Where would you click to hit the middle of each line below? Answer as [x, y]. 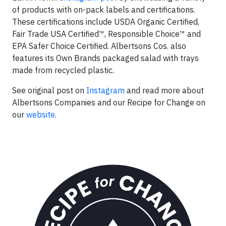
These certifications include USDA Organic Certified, [106, 22]
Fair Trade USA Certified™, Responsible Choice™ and [106, 34]
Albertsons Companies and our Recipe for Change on [109, 103]
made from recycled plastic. [63, 70]
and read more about [164, 91]
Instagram [105, 91]
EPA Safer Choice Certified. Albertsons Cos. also [99, 46]
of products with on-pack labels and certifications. [104, 10]
